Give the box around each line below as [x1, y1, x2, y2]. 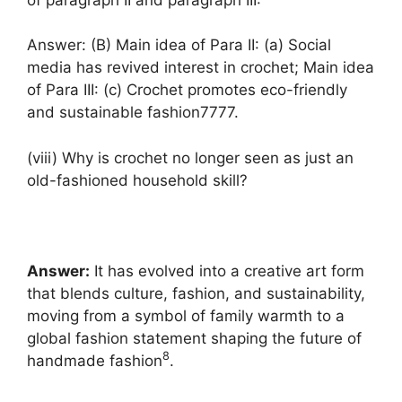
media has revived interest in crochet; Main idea [27, 58, 374, 76]
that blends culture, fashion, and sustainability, [27, 284, 365, 302]
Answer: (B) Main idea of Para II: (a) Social [27, 36, 331, 54]
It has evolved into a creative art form [90, 261, 364, 280]
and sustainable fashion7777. [27, 103, 239, 121]
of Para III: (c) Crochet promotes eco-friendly [27, 81, 347, 99]
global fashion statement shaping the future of [27, 328, 362, 347]
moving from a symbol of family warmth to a [27, 306, 345, 325]
